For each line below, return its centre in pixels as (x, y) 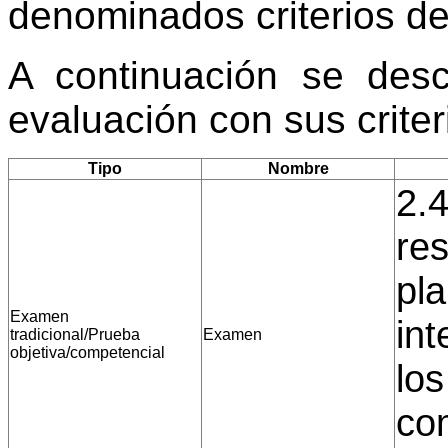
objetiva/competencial (87, 352)
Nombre (298, 168)
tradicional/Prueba (75, 334)
